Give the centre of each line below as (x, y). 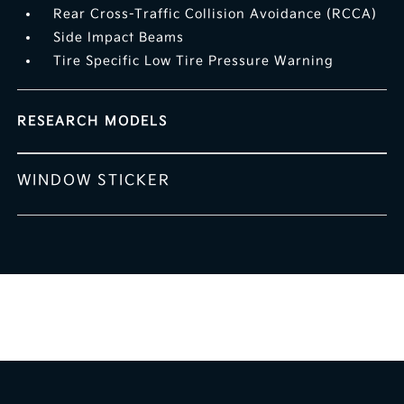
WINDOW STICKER (94, 181)
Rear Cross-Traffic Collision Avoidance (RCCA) (216, 14)
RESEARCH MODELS (93, 122)
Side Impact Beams (119, 38)
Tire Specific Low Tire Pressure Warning (194, 61)
